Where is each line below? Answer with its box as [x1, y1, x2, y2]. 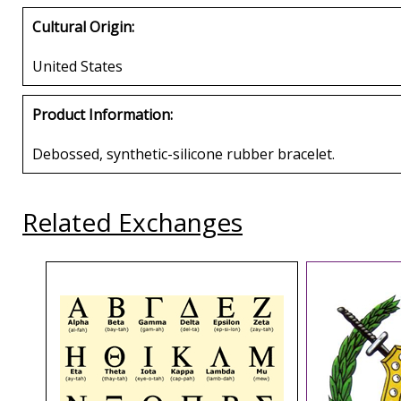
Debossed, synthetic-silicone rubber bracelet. [32, 143, 335, 164]
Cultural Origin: [32, 16, 134, 37]
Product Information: [32, 104, 173, 124]
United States [32, 55, 123, 76]
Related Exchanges [22, 204, 243, 239]
